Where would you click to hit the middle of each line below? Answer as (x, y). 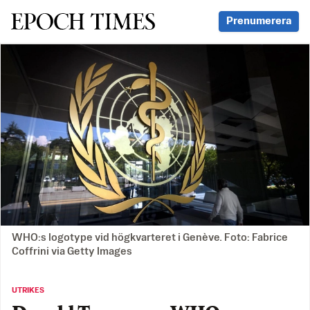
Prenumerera (259, 21)
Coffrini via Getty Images (72, 252)
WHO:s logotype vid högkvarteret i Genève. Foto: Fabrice (150, 238)
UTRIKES (28, 291)
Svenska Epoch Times (82, 21)
